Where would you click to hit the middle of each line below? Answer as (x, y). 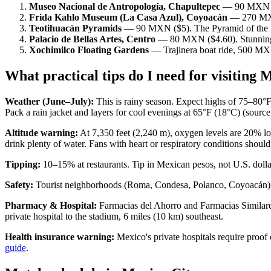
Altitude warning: (41, 133)
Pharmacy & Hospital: (51, 206)
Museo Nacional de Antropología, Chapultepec (125, 7)
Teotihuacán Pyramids (75, 28)
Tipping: (23, 165)
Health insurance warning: (60, 237)
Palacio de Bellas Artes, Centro (92, 39)
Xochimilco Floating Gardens (89, 50)
